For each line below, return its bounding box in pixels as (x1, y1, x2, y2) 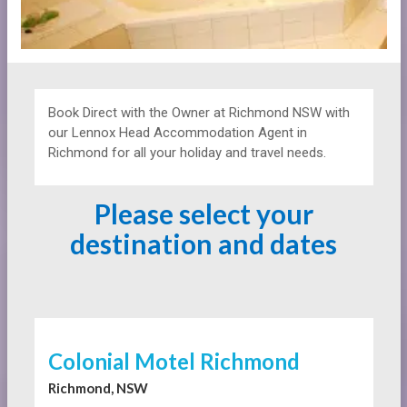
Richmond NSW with (228, 104, 350, 122)
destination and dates (70, 227, 337, 261)
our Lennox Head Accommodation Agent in (47, 124, 307, 142)
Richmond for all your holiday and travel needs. (47, 144, 326, 162)
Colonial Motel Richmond (47, 348, 300, 375)
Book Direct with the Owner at (47, 104, 229, 122)
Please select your (94, 197, 313, 231)
